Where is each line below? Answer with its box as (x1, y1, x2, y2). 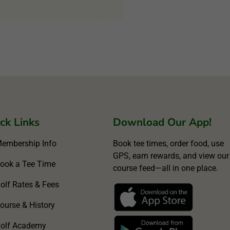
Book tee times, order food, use (112, 138, 224, 148)
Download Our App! (112, 114, 212, 129)
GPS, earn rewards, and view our (112, 150, 229, 161)
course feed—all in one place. (112, 163, 218, 173)
